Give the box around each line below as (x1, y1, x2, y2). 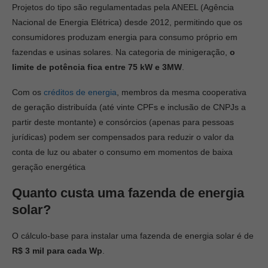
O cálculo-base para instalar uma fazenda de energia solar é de (12, 231, 254, 240)
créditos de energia (44, 87, 117, 97)
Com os (12, 87, 44, 97)
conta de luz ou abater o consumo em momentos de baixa (12, 147, 233, 157)
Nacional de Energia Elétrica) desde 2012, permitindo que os (12, 17, 242, 27)
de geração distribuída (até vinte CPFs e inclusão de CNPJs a (12, 102, 246, 112)
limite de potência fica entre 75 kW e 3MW (12, 62, 182, 72)
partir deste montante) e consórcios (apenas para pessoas (12, 117, 234, 127)
